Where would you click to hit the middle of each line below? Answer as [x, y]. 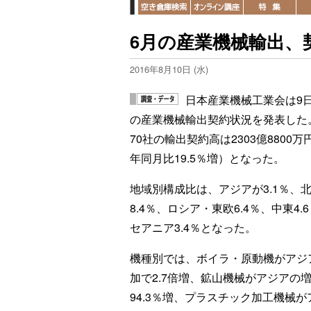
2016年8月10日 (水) [169, 69]
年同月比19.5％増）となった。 [207, 158]
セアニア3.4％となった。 [193, 227]
